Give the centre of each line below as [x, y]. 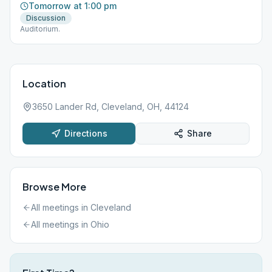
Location [44, 83]
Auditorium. [40, 29]
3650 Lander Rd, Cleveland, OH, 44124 [110, 107]
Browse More [54, 187]
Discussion [46, 18]
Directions [86, 133]
